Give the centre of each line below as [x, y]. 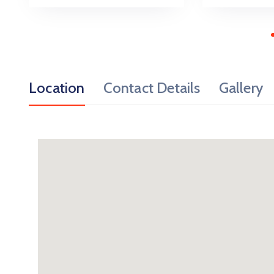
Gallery [241, 88]
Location [57, 88]
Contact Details [152, 88]
